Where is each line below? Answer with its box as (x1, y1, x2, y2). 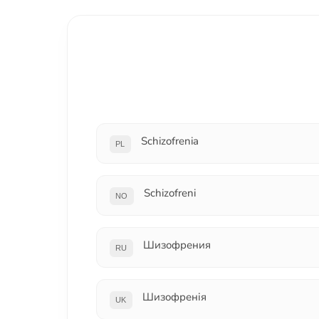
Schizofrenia (141, 134, 199, 148)
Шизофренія (142, 290, 207, 304)
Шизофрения (143, 238, 211, 252)
